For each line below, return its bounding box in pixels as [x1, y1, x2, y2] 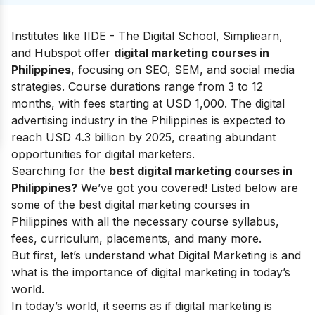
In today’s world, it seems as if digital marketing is [11, 299, 272, 313]
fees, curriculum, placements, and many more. [11, 231, 262, 245]
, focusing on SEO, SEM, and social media [71, 63, 295, 77]
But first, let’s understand [11, 248, 148, 262]
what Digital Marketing [148, 248, 266, 262]
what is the [11, 265, 72, 279]
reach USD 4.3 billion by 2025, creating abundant [11, 130, 276, 144]
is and [266, 248, 301, 262]
